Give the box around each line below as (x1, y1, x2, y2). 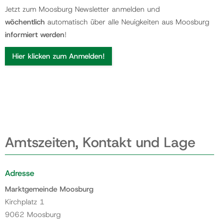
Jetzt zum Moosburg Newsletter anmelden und (5, 4, 160, 15)
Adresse (5, 168, 34, 178)
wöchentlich (5, 17, 45, 27)
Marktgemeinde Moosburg (5, 184, 93, 194)
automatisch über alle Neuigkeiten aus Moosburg (45, 17, 209, 27)
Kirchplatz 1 (5, 197, 44, 207)
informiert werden (5, 30, 65, 40)
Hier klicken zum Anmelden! (12, 51, 105, 61)
